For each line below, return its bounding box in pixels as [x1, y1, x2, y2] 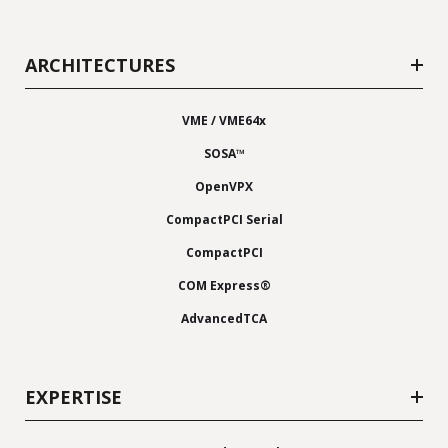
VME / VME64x [182, 111, 266, 129]
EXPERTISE [25, 384, 122, 409]
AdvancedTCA [181, 309, 267, 327]
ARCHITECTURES [25, 52, 175, 77]
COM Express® [177, 276, 271, 294]
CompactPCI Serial [165, 210, 283, 228]
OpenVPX [195, 177, 253, 195]
